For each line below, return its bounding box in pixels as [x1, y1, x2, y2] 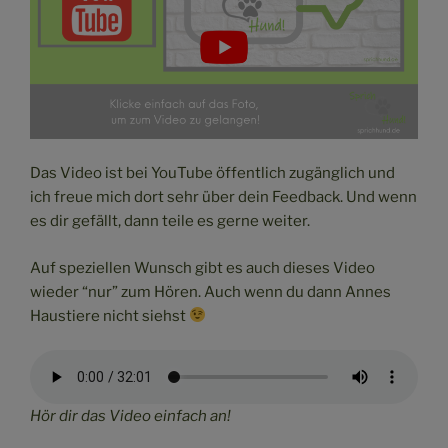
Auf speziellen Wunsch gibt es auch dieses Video [30, 258, 375, 277]
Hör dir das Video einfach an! [30, 407, 231, 425]
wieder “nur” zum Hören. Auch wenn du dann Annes [30, 282, 391, 301]
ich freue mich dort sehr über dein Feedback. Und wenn [30, 188, 417, 206]
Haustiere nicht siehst [30, 306, 189, 325]
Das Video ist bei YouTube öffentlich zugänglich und [30, 164, 395, 182]
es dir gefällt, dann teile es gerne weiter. [30, 212, 310, 230]
